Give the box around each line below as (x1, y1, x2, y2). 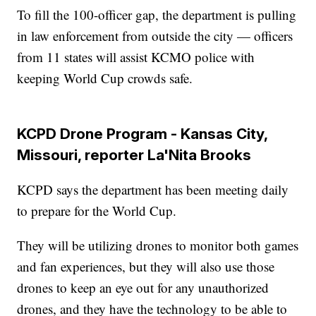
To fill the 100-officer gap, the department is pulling (17, 5, 297, 23)
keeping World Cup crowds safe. (17, 68, 193, 87)
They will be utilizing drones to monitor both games (17, 236, 299, 254)
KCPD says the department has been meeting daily (17, 180, 289, 198)
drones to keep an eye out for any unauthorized (17, 278, 269, 296)
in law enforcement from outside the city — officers (17, 26, 293, 44)
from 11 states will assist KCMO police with (17, 47, 255, 66)
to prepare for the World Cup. (17, 201, 177, 219)
